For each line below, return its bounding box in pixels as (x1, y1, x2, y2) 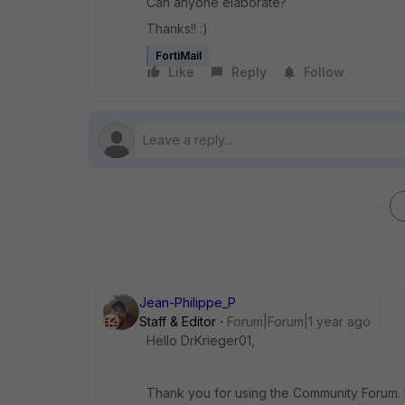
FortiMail (155, 49, 202, 62)
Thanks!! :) (146, 21, 208, 36)
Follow (304, 64, 344, 80)
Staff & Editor (139, 314, 216, 329)
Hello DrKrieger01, (146, 333, 255, 348)
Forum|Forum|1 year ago (227, 314, 371, 329)
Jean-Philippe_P (139, 295, 236, 310)
